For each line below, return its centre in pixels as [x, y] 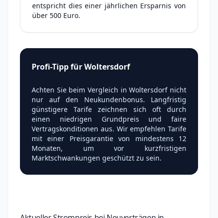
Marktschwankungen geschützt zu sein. [97, 158]
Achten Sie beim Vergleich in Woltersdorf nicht [109, 90]
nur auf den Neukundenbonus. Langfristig [109, 100]
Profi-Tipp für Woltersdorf [81, 67]
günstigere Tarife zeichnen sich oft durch [109, 109]
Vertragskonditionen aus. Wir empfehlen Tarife [109, 129]
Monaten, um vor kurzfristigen [109, 148]
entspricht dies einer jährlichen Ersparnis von [109, 6]
